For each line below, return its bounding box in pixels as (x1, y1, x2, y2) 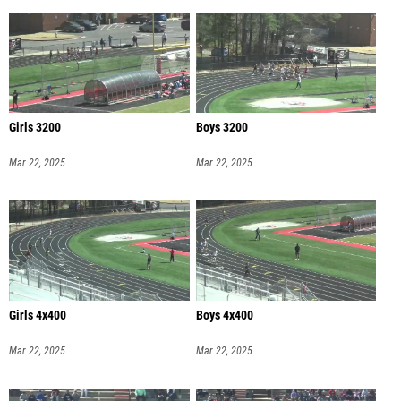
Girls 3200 (9, 119, 61, 135)
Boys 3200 (195, 119, 248, 135)
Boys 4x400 (195, 308, 253, 324)
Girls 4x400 (9, 308, 66, 324)
